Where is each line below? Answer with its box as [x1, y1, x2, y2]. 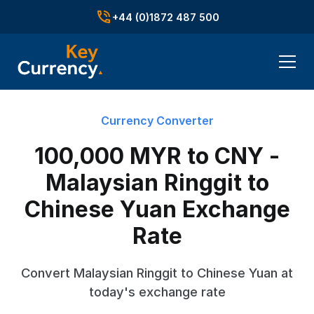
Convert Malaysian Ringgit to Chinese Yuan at [21, 265, 293, 280]
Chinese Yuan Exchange [24, 196, 290, 223]
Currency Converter [100, 114, 214, 128]
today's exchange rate [88, 284, 226, 299]
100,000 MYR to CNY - [34, 142, 280, 170]
